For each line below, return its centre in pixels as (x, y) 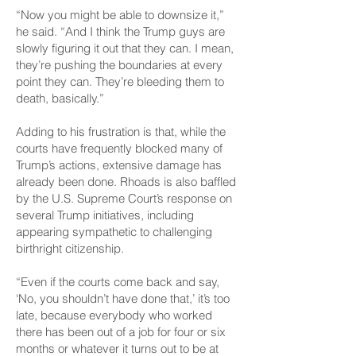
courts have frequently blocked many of (119, 148)
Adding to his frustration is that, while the (121, 132)
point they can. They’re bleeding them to (120, 81)
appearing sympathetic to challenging (114, 232)
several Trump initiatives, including (105, 215)
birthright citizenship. (70, 248)
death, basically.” (60, 98)
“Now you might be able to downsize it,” (120, 15)
